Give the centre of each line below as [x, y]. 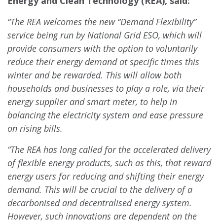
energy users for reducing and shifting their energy [106, 176]
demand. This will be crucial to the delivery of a [100, 189]
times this [180, 62]
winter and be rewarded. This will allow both [94, 75]
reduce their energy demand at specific [84, 62]
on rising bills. [35, 128]
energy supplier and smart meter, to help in [92, 102]
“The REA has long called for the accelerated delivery [109, 149]
